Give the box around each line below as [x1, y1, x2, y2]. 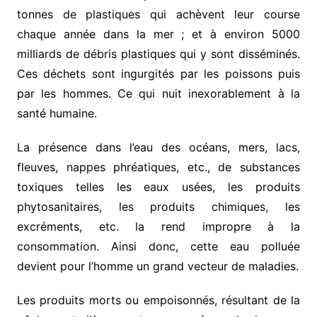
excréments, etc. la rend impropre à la [16, 219, 301, 234]
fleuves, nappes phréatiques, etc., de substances [16, 160, 301, 175]
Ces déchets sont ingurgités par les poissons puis [16, 67, 301, 81]
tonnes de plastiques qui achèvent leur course [16, 7, 301, 22]
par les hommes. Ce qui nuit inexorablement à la [16, 86, 301, 101]
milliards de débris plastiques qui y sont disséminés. [16, 47, 301, 62]
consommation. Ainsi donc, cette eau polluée [16, 239, 301, 254]
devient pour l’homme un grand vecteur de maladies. [16, 259, 299, 274]
